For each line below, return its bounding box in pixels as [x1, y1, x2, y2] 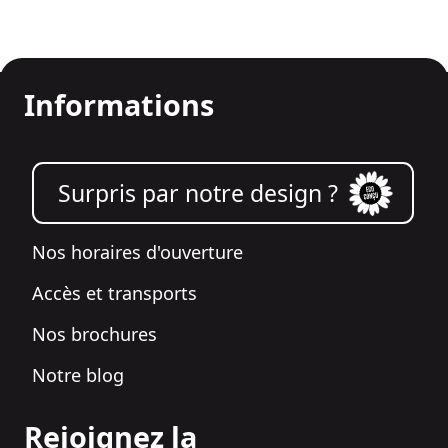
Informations [24, 84, 214, 124]
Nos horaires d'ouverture [32, 240, 243, 265]
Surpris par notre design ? [58, 177, 338, 210]
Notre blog [32, 363, 124, 388]
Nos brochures [32, 322, 157, 347]
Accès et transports [32, 281, 197, 306]
